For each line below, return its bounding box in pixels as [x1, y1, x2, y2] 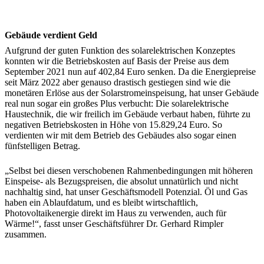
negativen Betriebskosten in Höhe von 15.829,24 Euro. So [5, 120, 222, 130]
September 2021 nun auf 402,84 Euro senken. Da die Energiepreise [5, 67, 256, 77]
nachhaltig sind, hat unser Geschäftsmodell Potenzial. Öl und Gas [5, 187, 247, 197]
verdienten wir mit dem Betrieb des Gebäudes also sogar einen [5, 130, 236, 141]
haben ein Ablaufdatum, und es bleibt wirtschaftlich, [5, 197, 198, 208]
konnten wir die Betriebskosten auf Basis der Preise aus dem [5, 56, 229, 67]
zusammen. [5, 229, 49, 240]
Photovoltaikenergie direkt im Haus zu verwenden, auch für [5, 208, 226, 219]
